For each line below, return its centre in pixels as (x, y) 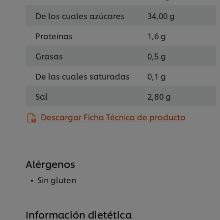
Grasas (49, 55)
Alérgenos (50, 163)
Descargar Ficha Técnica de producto (113, 116)
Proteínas (54, 35)
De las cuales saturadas (82, 76)
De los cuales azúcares (80, 15)
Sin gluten (57, 179)
